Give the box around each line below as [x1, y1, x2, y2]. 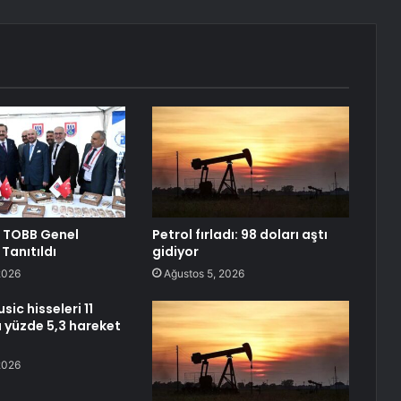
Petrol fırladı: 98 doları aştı [151, 226, 328, 244]
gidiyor [151, 243, 199, 261]
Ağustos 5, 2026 [163, 267, 244, 281]
